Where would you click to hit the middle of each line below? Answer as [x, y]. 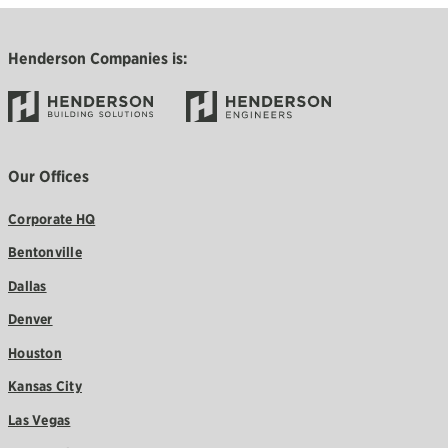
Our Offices [48, 176]
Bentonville [45, 252]
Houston [35, 352]
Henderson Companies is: [97, 58]
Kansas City [45, 386]
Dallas [27, 285]
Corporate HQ [52, 218]
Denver [30, 319]
